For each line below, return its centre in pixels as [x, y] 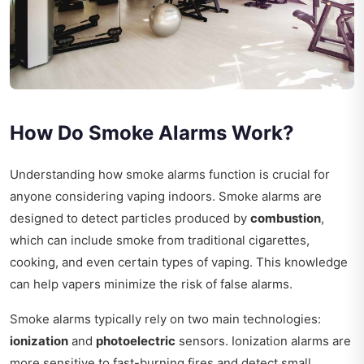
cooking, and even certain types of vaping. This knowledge [179, 262]
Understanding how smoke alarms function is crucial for [170, 174]
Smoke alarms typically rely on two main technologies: [165, 318]
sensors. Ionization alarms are [263, 340]
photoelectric [136, 340]
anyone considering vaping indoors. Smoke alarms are [166, 196]
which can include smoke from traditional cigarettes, [160, 240]
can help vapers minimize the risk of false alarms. [151, 284]
